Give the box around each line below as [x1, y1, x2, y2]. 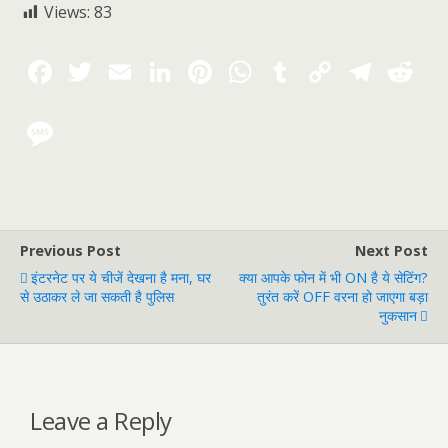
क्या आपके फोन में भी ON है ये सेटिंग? [239, 268, 428, 287]
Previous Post [20, 241, 121, 260]
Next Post [355, 241, 428, 260]
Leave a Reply [30, 403, 172, 437]
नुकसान [379, 306, 417, 325]
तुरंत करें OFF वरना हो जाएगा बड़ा [257, 287, 428, 306]
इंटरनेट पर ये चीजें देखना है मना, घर [31, 268, 211, 287]
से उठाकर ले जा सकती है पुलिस [20, 287, 174, 306]
